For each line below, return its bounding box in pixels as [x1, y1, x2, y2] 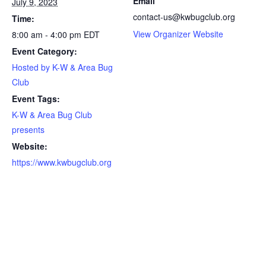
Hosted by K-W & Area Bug [12, 61, 113, 73]
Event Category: [12, 45, 77, 57]
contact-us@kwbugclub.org [133, 10, 235, 23]
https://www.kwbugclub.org [12, 156, 112, 168]
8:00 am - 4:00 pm [12, 28, 84, 40]
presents [12, 123, 45, 135]
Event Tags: [12, 92, 60, 104]
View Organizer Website [133, 27, 223, 40]
